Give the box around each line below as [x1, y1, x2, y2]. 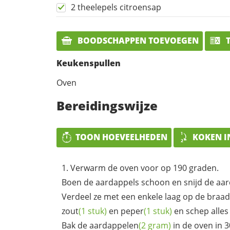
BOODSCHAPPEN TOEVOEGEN [75, 35, 199, 47]
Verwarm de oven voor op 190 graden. [70, 162, 219, 174]
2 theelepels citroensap [71, 2, 161, 13]
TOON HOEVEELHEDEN [75, 131, 167, 143]
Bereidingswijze [56, 97, 158, 114]
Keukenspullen [56, 57, 121, 69]
